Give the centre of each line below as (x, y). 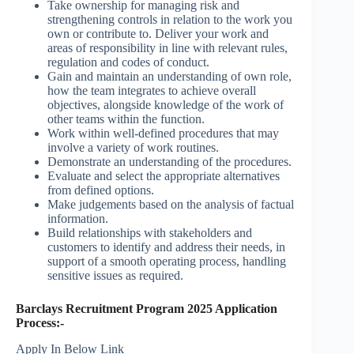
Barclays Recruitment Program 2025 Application (147, 309)
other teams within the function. (126, 119)
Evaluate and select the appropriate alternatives (164, 176)
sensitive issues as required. (115, 276)
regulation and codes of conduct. (128, 62)
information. (78, 219)
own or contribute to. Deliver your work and (158, 34)
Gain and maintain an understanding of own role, (169, 77)
